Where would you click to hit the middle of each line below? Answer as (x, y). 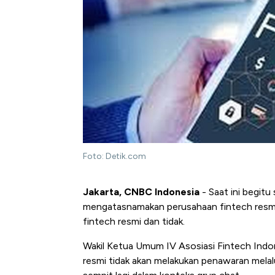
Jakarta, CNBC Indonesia (141, 192)
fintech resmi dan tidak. (134, 222)
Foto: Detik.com (114, 157)
